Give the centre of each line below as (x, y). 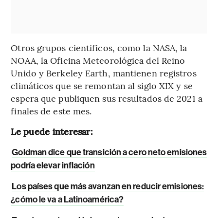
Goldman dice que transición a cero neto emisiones (109, 153)
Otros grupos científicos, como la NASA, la (99, 48)
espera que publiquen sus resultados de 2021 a (107, 98)
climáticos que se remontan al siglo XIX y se (102, 86)
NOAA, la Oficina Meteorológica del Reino (98, 60)
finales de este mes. (51, 111)
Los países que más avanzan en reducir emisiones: (108, 187)
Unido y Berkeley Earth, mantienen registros (104, 73)
